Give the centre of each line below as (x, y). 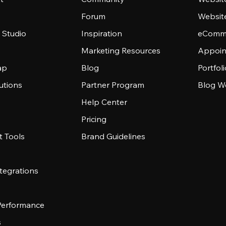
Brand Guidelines (114, 136)
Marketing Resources (121, 50)
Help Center (104, 102)
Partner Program (113, 85)
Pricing (94, 119)
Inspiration (102, 33)
